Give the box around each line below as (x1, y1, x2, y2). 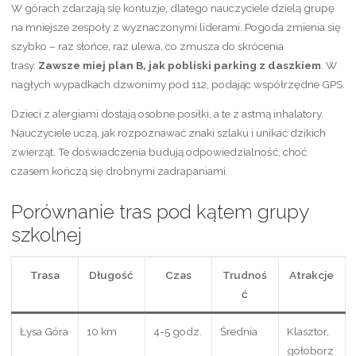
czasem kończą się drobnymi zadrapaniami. (10, 164, 228, 178)
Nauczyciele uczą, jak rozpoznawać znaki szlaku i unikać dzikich (10, 126, 326, 140)
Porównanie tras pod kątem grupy (10, 199, 308, 223)
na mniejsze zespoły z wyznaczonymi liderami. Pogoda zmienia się (10, 20, 341, 33)
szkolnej (10, 222, 82, 246)
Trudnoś (222, 268, 267, 281)
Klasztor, (286, 324, 329, 338)
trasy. (10, 58, 38, 72)
